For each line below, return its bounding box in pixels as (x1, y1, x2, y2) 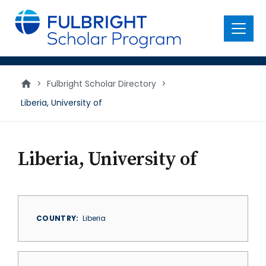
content (7, 17, 48, 30)
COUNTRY (36, 213, 77, 223)
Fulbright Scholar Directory (47, 78, 156, 90)
